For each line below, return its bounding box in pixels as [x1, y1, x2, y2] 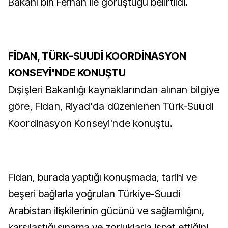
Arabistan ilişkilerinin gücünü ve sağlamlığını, [8, 205, 205, 217]
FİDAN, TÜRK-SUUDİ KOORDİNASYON [8, 50, 186, 62]
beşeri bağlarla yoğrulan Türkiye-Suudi [8, 188, 180, 200]
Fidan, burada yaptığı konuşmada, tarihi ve [8, 171, 197, 183]
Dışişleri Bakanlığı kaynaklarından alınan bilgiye [8, 83, 219, 96]
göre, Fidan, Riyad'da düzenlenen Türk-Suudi [8, 100, 213, 112]
